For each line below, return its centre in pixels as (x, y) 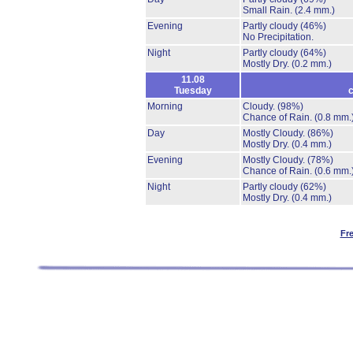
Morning (165, 106)
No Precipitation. (278, 37)
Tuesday (193, 91)
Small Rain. (269, 10)
